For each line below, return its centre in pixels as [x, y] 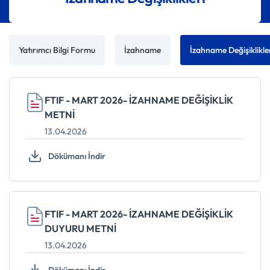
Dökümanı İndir [77, 156]
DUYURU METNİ [80, 228]
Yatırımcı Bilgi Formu [57, 50]
